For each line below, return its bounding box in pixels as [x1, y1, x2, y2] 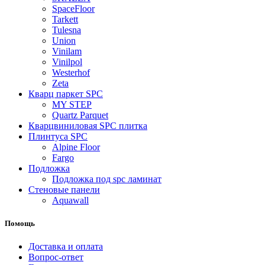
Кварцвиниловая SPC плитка [28, 120, 147, 131]
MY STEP [52, 99, 92, 109]
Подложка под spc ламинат [52, 173, 161, 184]
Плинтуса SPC [28, 131, 88, 141]
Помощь [5, 218, 35, 228]
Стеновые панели [28, 184, 100, 195]
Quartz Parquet [52, 109, 108, 120]
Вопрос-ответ [28, 251, 83, 262]
